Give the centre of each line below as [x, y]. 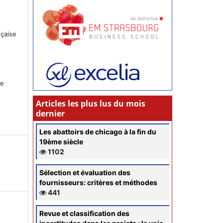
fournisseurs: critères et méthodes [98, 182]
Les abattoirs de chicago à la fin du [98, 131]
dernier [50, 113]
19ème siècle [61, 141]
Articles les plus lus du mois [91, 103]
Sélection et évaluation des [85, 172]
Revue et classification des [84, 213]
